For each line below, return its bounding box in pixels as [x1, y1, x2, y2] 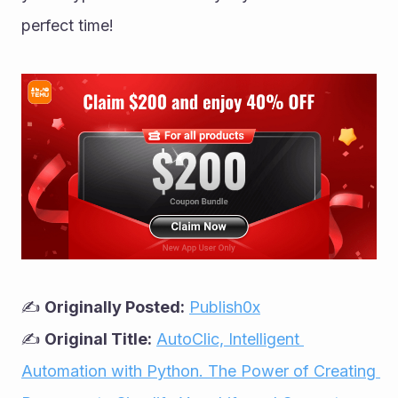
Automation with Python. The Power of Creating [21, 361, 376, 380]
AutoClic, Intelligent [156, 329, 299, 348]
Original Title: [44, 329, 152, 348]
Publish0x [189, 297, 260, 316]
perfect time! [21, 15, 114, 35]
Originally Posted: [44, 297, 185, 316]
